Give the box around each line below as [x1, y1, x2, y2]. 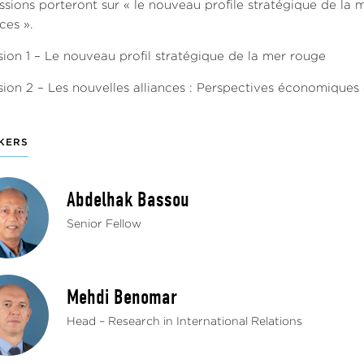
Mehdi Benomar [67, 285, 178, 310]
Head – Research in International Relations [67, 317, 303, 327]
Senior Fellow [67, 219, 142, 229]
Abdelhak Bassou [67, 188, 190, 212]
